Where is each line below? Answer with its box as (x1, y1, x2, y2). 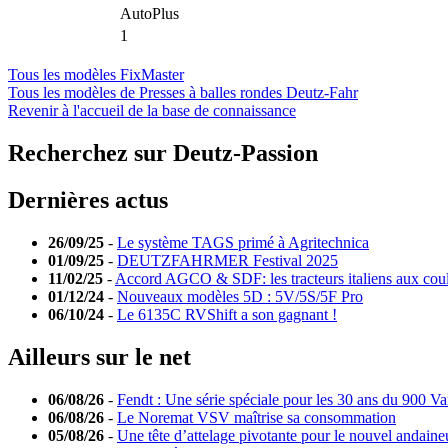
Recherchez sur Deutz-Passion (8, 140, 318, 167)
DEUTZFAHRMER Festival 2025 (117, 252, 338, 270)
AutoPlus (120, 5, 179, 23)
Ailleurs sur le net (8, 344, 191, 371)
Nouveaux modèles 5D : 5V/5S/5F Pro (117, 288, 363, 306)
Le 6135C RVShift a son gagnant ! (117, 306, 337, 324)
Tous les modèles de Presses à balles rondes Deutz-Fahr (8, 84, 358, 102)
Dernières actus (8, 187, 168, 214)
